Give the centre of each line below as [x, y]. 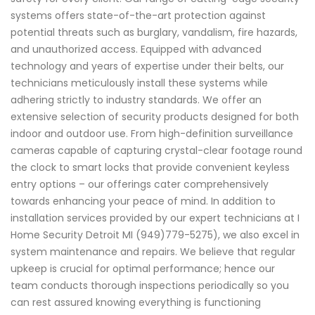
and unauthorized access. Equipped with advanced [136, 49]
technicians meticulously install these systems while [139, 83]
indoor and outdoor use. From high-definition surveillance [152, 133]
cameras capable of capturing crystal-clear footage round [156, 150]
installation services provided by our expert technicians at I [155, 218]
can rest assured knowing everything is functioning [136, 302]
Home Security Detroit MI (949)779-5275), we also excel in [155, 234]
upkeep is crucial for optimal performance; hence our [143, 268]
